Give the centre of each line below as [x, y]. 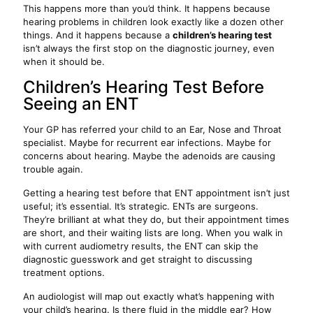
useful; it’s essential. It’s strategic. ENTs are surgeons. [141, 206]
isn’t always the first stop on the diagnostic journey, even [149, 48]
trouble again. [53, 169]
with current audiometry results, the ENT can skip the [141, 246]
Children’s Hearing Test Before [144, 87]
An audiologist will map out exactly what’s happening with [149, 296]
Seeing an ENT [81, 104]
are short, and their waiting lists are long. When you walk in [153, 233]
